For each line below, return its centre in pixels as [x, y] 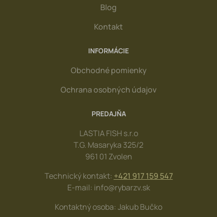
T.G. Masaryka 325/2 [108, 145]
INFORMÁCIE [108, 51]
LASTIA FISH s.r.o [108, 133]
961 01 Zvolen [108, 156]
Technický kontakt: [79, 176]
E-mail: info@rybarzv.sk [108, 187]
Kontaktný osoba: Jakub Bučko [108, 207]
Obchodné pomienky [108, 70]
